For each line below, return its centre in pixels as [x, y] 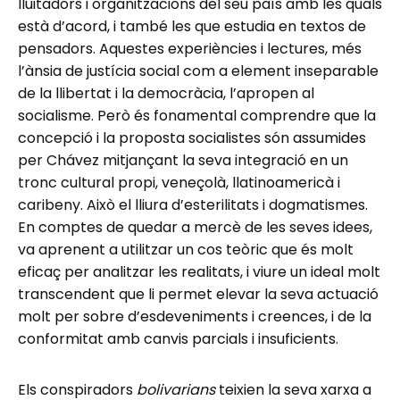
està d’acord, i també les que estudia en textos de [192, 26]
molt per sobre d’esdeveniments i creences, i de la [195, 316]
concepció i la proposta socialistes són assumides [192, 137]
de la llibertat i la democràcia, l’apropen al [166, 93]
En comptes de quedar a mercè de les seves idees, [195, 227]
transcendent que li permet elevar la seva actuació [198, 294]
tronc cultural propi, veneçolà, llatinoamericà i [179, 182]
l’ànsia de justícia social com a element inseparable [198, 71]
